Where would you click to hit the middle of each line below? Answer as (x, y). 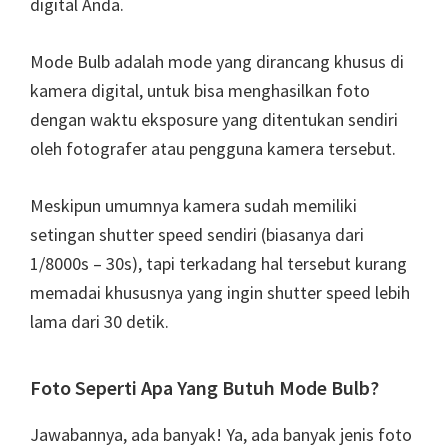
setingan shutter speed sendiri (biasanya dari (197, 235)
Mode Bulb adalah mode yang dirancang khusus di (217, 62)
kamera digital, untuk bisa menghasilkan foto (200, 91)
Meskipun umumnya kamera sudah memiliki (193, 206)
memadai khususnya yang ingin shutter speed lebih (220, 293)
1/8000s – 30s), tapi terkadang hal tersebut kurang (218, 264)
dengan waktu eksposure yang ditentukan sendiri (214, 120)
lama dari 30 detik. (99, 322)
